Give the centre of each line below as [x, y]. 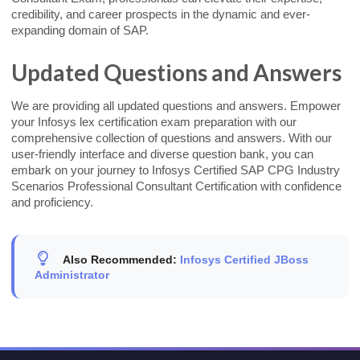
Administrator [72, 274]
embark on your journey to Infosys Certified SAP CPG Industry [176, 170]
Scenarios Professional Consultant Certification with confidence [176, 186]
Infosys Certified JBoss [245, 259]
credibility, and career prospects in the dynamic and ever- [161, 14]
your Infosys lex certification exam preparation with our [154, 122]
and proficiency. [52, 202]
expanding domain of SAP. [80, 30]
